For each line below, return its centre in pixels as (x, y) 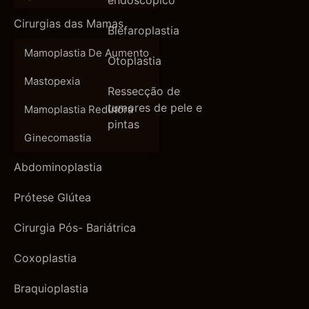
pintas (123, 124)
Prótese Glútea (52, 198)
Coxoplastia (45, 258)
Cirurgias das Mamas (69, 24)
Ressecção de (144, 91)
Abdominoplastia (58, 167)
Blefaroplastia (143, 31)
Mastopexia (52, 81)
